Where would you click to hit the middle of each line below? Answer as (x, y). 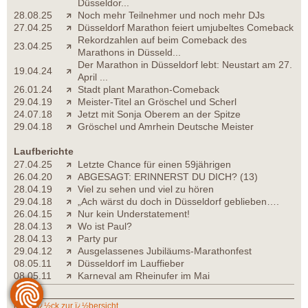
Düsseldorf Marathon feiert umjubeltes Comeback (186, 28)
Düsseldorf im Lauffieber (131, 264)
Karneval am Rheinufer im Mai (144, 276)
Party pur (98, 239)
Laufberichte (44, 152)
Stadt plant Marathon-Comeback (148, 90)
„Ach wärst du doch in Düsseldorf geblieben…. (178, 202)
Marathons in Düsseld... (129, 53)
